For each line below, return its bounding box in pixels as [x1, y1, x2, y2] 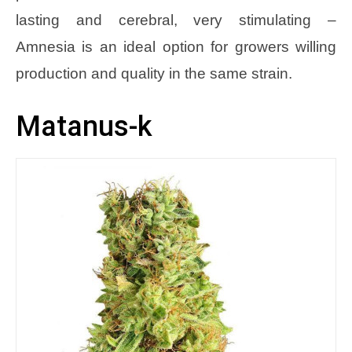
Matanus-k [16, 110, 152, 144]
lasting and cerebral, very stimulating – [16, 12, 336, 29]
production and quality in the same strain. [16, 65, 292, 82]
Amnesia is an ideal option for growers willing [16, 38, 336, 56]
